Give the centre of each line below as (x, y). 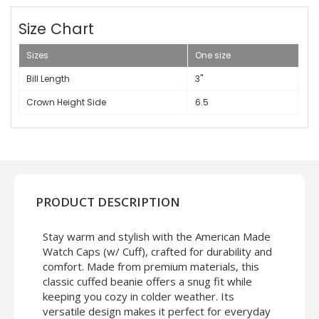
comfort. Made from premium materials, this (151, 267)
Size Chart (56, 29)
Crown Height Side (66, 103)
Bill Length (48, 79)
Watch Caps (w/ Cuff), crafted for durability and (157, 252)
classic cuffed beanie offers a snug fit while (147, 282)
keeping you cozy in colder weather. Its (138, 297)
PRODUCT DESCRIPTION (108, 202)
